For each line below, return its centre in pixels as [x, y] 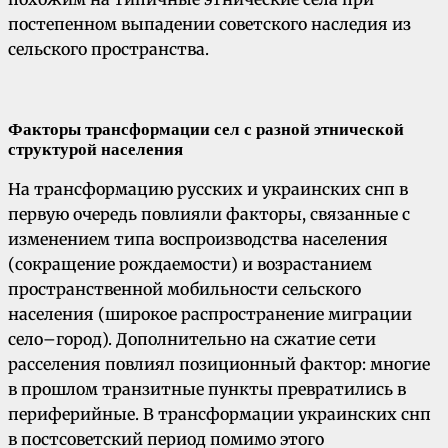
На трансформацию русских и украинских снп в [208, 189]
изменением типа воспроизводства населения [198, 239]
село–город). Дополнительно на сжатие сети [192, 339]
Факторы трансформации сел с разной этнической [206, 130]
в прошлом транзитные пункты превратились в [207, 389]
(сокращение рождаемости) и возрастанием [190, 264]
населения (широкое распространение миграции [210, 314]
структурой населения [95, 150]
